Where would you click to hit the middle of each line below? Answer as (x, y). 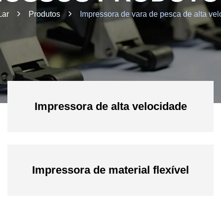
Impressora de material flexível (110, 170)
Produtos (44, 14)
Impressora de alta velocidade (110, 106)
